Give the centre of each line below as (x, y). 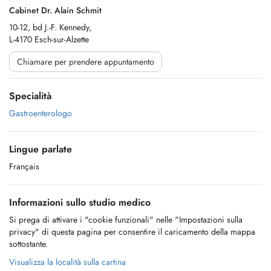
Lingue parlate (41, 149)
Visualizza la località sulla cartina (67, 262)
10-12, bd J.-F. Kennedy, (50, 27)
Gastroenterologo (41, 113)
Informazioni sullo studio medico (80, 202)
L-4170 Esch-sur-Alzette (49, 39)
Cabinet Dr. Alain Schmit (55, 10)
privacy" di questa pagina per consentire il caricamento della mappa (132, 232)
